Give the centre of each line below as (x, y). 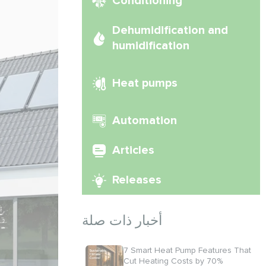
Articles (133, 150)
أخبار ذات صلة (122, 221)
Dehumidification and (170, 30)
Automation (145, 121)
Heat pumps (145, 83)
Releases (137, 180)
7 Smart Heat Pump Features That (187, 250)
